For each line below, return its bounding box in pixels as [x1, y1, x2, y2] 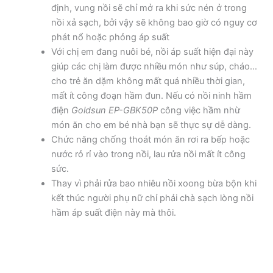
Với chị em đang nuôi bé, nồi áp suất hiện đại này [51, 46, 253, 58]
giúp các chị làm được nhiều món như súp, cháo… [51, 61, 257, 73]
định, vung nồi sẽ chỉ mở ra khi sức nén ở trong [51, 2, 247, 14]
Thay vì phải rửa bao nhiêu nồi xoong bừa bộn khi [51, 178, 257, 190]
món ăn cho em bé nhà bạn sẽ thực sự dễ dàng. [51, 119, 251, 131]
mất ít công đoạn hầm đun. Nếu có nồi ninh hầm [51, 90, 252, 102]
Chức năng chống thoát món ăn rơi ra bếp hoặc [51, 134, 250, 146]
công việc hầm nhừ [157, 105, 240, 116]
